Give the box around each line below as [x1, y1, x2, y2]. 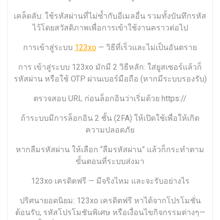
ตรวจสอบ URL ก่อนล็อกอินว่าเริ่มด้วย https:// [33, 93, 187, 105]
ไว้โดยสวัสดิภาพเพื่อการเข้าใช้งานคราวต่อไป [32, 22, 188, 34]
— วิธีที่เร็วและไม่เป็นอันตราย [96, 42, 197, 54]
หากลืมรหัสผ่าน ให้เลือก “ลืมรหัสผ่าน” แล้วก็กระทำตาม [16, 144, 204, 156]
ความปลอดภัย [85, 124, 135, 136]
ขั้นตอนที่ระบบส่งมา [76, 156, 144, 167]
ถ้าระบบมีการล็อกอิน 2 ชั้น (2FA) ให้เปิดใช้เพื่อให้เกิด [21, 112, 199, 124]
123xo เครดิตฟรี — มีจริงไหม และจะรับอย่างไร [30, 175, 190, 187]
